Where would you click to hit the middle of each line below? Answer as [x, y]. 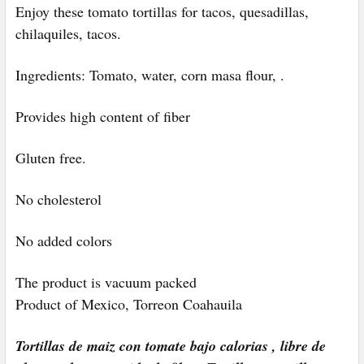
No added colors [64, 240]
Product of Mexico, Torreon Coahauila [129, 303]
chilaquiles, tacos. [68, 33]
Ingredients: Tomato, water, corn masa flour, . [150, 74]
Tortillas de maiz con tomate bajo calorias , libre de [171, 345]
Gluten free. [51, 157]
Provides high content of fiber [103, 116]
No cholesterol [58, 199]
